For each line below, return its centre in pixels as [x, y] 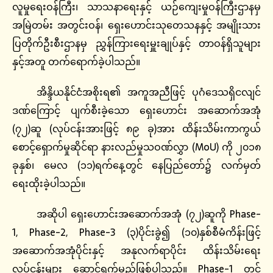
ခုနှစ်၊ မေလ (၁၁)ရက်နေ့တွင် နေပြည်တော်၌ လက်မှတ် [136, 165]
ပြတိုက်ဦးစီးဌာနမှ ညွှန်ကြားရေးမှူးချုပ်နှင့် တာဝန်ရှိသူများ [136, 44]
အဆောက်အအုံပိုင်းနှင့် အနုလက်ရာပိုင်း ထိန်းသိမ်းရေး [136, 251]
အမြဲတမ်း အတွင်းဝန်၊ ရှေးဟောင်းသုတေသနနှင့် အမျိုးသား [136, 25]
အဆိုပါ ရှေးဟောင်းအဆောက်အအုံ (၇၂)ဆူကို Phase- [149, 214]
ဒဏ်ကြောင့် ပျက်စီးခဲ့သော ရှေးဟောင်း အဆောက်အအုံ [136, 111]
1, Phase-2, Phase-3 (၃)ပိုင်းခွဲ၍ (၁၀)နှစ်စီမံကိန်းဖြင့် [136, 232]
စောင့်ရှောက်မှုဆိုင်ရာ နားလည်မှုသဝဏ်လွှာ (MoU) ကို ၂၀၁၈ [136, 147]
